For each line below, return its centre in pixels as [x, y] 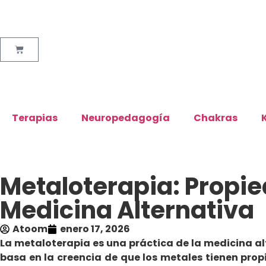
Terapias [35, 118]
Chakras [216, 118]
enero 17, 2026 [95, 229]
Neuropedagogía [126, 118]
